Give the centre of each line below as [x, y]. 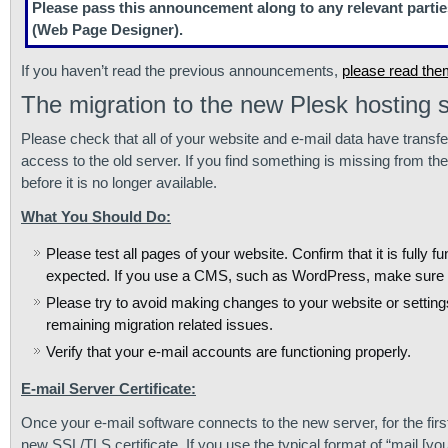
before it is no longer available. [119, 182]
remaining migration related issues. [159, 324]
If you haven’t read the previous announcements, [181, 70]
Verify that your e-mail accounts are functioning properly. [228, 351]
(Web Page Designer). [107, 29]
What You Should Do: [96, 216]
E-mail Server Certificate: [108, 388]
